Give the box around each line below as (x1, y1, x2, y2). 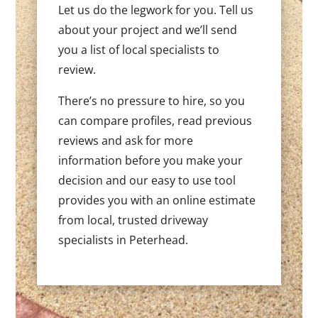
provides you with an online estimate (58, 192, 256, 209)
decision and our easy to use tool (58, 172, 236, 189)
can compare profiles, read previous (58, 113, 253, 129)
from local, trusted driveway (58, 212, 209, 229)
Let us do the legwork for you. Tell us (58, 2, 254, 18)
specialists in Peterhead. (58, 232, 189, 248)
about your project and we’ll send (58, 22, 238, 38)
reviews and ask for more (58, 133, 194, 149)
